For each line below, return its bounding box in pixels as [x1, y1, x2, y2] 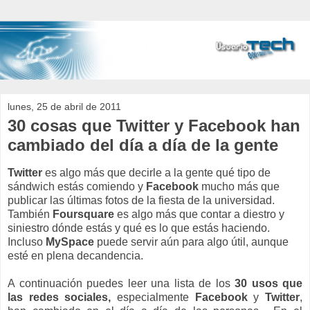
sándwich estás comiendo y [8, 180, 146, 192]
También [8, 208, 53, 220]
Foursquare [53, 208, 117, 220]
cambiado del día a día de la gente [8, 136, 278, 155]
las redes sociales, [8, 291, 111, 303]
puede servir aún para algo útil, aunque [97, 235, 289, 248]
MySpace [46, 235, 97, 248]
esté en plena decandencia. [8, 249, 143, 262]
